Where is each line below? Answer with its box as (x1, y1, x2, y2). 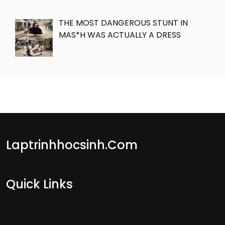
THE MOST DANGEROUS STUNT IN (59, 17, 188, 29)
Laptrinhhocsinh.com (6, 137, 138, 154)
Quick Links (6, 176, 73, 193)
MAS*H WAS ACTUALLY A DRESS (59, 29, 181, 41)
